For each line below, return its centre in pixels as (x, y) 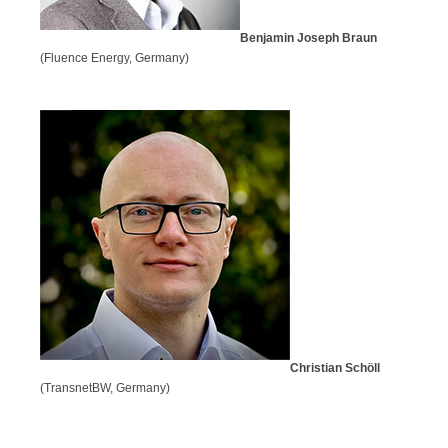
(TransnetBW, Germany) (105, 387)
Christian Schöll (335, 367)
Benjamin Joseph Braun (308, 37)
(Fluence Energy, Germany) (114, 57)
